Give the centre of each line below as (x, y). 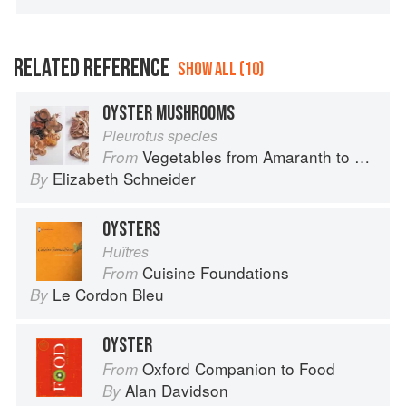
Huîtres (126, 252)
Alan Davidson (177, 391)
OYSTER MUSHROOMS (169, 114)
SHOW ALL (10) (221, 70)
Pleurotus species (160, 136)
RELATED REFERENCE (92, 69)
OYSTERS (131, 230)
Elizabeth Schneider (124, 179)
